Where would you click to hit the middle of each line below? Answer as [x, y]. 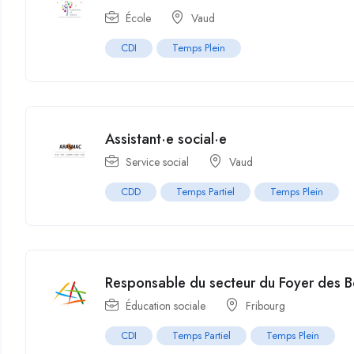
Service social [158, 162]
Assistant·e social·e [166, 139]
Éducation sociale [166, 305]
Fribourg [266, 305]
